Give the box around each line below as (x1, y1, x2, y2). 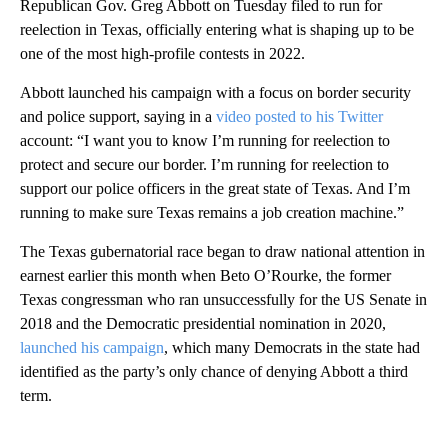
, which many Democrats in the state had (164, 338, 420, 356)
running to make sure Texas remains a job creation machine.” (20, 203, 404, 221)
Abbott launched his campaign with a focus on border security (20, 83, 411, 101)
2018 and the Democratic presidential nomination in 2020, (20, 314, 386, 332)
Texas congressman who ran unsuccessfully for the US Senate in (20, 290, 427, 308)
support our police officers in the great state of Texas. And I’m (20, 179, 410, 197)
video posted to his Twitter (216, 107, 383, 125)
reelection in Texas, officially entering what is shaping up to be (20, 20, 414, 38)
